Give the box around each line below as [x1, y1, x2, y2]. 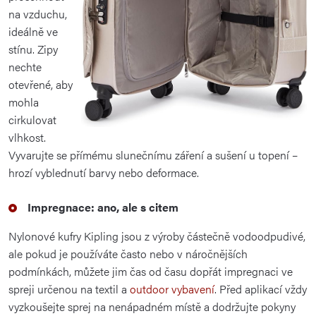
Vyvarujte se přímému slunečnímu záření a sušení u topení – [8, 146, 298, 163]
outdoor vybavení [130, 280, 214, 297]
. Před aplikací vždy [214, 280, 307, 297]
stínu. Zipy [8, 40, 58, 57]
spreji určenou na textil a [8, 280, 130, 297]
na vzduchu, [8, 5, 67, 22]
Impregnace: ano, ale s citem [28, 198, 178, 215]
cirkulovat [8, 111, 56, 128]
